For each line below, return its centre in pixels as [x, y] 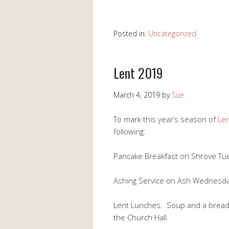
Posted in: [131, 33]
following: [130, 131]
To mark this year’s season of [166, 119]
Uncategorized [172, 33]
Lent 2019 [138, 73]
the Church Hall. [141, 217]
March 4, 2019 [137, 95]
